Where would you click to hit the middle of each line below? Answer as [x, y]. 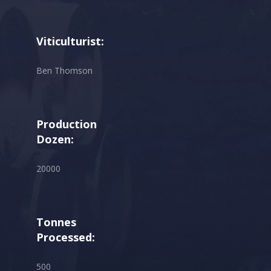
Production [67, 124]
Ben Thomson [64, 71]
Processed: [66, 237]
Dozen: [55, 139]
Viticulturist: [70, 41]
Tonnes [56, 222]
